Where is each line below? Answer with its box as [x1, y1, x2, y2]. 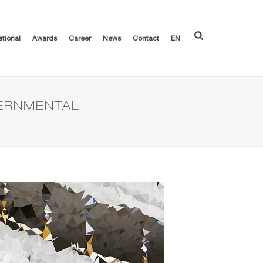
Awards [32, 35, 58, 43]
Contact [133, 35, 160, 43]
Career [69, 35, 92, 43]
